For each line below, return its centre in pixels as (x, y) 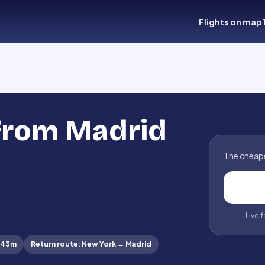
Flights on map (230, 22)
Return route (54, 244)
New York (99, 244)
